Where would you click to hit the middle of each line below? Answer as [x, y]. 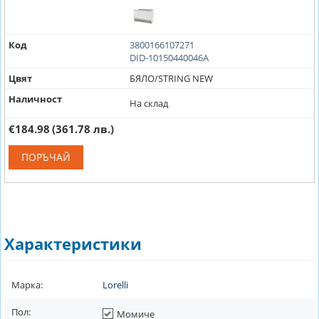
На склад [148, 103]
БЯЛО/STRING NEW [171, 78]
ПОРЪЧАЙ [46, 157]
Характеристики [73, 243]
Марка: [27, 284]
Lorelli [115, 284]
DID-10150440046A [169, 57]
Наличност [35, 99]
